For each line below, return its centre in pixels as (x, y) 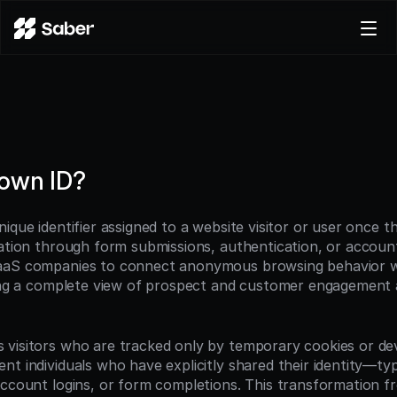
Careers (53, 133)
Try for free (60, 224)
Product (53, 80)
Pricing (50, 160)
